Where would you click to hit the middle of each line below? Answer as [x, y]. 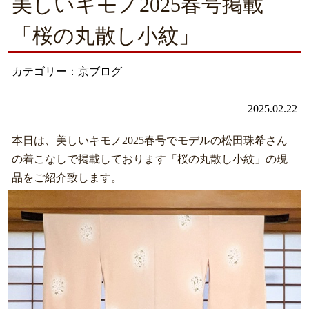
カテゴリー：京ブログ [67, 71]
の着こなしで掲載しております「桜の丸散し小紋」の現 [149, 159]
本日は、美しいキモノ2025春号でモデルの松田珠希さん [149, 140]
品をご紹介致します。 [67, 177]
